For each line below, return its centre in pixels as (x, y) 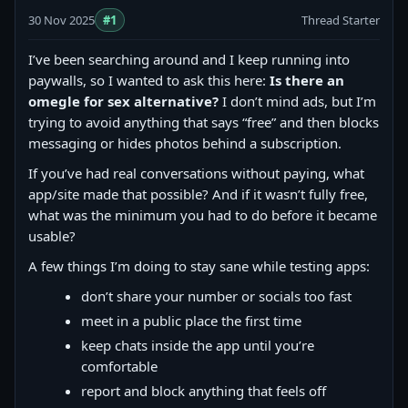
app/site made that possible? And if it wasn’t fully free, (198, 194)
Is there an (307, 80)
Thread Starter (341, 20)
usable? (52, 236)
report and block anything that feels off (204, 391)
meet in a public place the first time (191, 321)
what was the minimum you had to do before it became (203, 215)
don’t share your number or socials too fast (216, 296)
